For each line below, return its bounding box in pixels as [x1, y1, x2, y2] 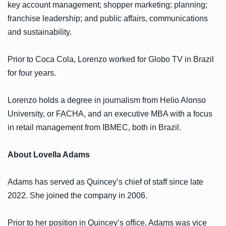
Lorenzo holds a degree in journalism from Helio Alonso [8, 95, 206, 104]
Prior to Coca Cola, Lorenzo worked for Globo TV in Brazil [8, 54, 214, 64]
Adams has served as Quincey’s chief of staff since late [8, 177, 203, 186]
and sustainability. [8, 27, 74, 36]
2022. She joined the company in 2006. [8, 191, 147, 200]
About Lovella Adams [8, 150, 90, 159]
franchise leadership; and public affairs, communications [8, 14, 208, 23]
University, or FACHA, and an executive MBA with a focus [8, 109, 212, 118]
